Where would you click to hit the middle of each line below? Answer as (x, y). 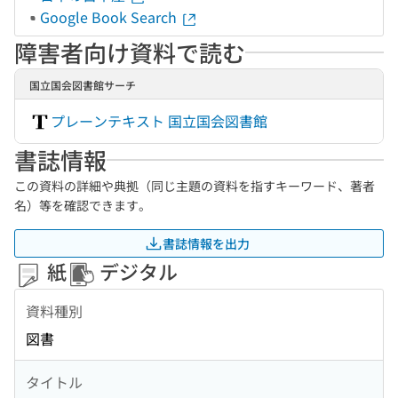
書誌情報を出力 (206, 243)
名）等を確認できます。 (83, 205)
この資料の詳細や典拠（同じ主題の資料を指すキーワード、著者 (195, 186)
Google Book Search (110, 17)
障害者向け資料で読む (130, 52)
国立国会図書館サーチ (83, 85)
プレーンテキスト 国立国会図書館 (159, 121)
